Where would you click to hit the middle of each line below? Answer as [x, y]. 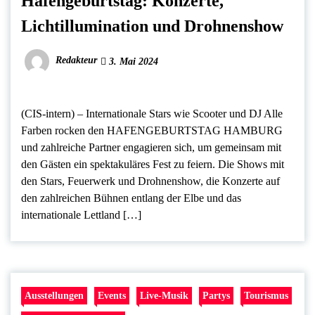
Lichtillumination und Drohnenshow [152, 26]
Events [112, 295]
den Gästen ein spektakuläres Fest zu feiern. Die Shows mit [153, 164]
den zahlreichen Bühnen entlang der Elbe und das [131, 198]
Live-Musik [164, 295]
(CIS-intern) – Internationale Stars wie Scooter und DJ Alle [152, 113]
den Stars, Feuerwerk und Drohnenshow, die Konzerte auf [150, 181]
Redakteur [76, 60]
